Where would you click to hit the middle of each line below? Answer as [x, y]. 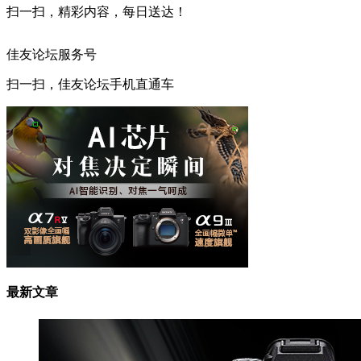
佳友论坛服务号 [52, 54]
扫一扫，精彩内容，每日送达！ [97, 11]
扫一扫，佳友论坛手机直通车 [90, 84]
